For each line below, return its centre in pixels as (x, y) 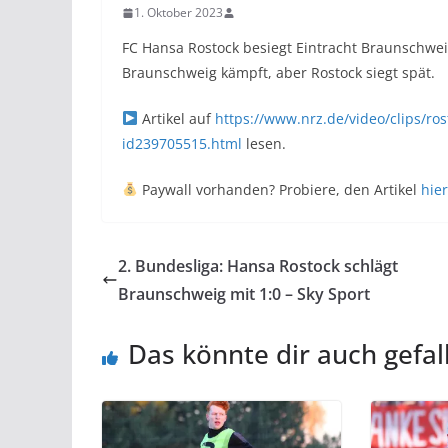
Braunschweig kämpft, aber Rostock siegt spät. (278, 72)
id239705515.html (182, 143)
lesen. (264, 143)
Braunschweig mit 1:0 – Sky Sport (244, 294)
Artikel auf (176, 118)
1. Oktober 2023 (178, 12)
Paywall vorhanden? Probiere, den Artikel (279, 189)
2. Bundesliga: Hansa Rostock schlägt (258, 266)
